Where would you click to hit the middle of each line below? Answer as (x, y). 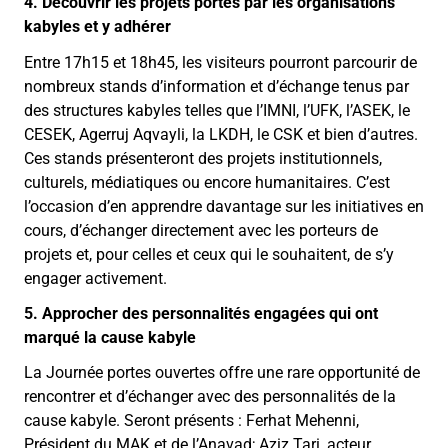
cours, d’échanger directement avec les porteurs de (201, 230)
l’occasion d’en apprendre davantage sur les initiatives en (224, 206)
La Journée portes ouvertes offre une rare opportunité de (222, 372)
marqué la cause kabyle (110, 337)
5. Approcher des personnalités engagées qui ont (201, 313)
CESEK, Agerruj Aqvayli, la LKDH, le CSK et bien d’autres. (221, 134)
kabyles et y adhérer (97, 27)
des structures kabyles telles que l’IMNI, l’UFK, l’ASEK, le (217, 110)
